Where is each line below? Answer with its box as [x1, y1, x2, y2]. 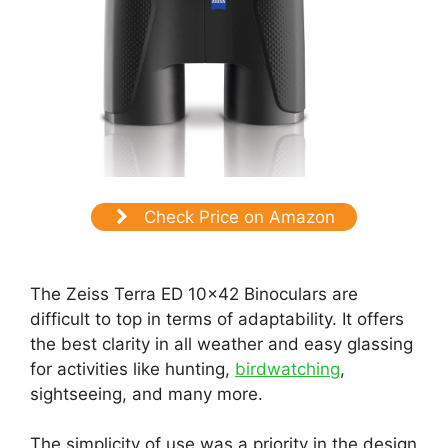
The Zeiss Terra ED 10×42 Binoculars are [30, 283, 358, 304]
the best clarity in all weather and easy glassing [30, 333, 413, 354]
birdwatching [235, 358, 340, 379]
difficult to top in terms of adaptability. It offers [30, 308, 404, 329]
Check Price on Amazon [138, 207, 335, 228]
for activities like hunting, [30, 358, 235, 379]
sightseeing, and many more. [30, 383, 263, 404]
